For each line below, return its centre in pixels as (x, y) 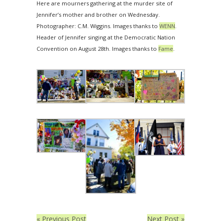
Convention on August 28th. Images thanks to (97, 49)
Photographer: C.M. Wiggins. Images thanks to (98, 26)
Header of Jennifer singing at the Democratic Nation (106, 37)
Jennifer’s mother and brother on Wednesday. (98, 15)
